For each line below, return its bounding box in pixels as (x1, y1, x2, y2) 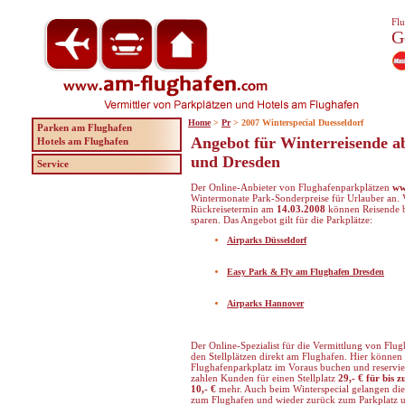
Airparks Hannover (227, 298, 304, 308)
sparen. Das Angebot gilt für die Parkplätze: (191, 214, 372, 225)
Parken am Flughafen (37, 122, 132, 133)
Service (37, 158, 69, 169)
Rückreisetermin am (191, 203, 277, 214)
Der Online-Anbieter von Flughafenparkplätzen (191, 182, 392, 193)
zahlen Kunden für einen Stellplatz (191, 372, 338, 383)
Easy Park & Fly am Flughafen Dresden (227, 267, 384, 277)
